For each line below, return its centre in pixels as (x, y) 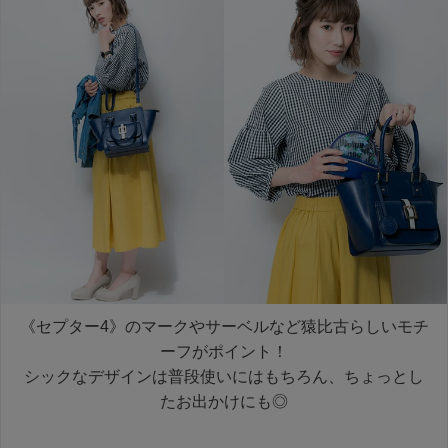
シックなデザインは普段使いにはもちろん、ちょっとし (224, 377)
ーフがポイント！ (224, 352)
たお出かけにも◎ (224, 402)
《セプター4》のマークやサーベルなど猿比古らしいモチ (224, 327)
